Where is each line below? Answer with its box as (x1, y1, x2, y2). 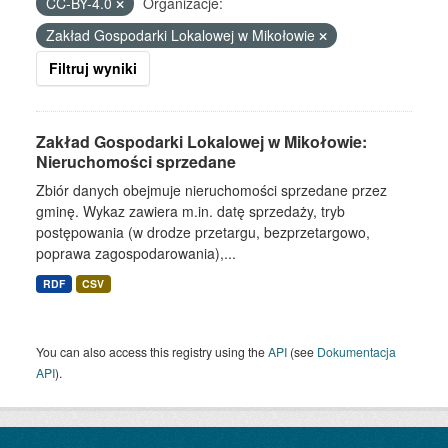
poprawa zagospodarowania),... (36, 243, 236, 263)
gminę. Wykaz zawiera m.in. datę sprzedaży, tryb (36, 201, 345, 221)
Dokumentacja (317, 343, 396, 360)
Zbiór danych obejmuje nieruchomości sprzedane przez (36, 180, 387, 200)
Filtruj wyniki (49, 58, 137, 78)
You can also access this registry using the (36, 343, 268, 360)
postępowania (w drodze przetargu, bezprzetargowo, (36, 222, 370, 242)
